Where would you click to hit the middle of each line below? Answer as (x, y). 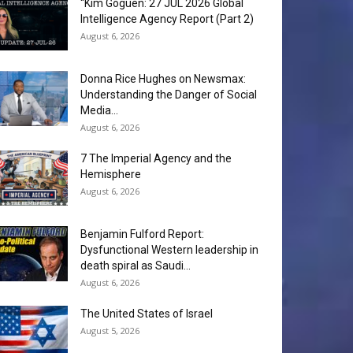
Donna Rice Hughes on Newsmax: (163, 79)
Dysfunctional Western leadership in (169, 250)
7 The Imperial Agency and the (156, 159)
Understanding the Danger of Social (169, 95)
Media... (99, 111)
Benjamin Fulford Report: (142, 234)
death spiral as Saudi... (136, 266)
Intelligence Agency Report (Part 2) (167, 19)
